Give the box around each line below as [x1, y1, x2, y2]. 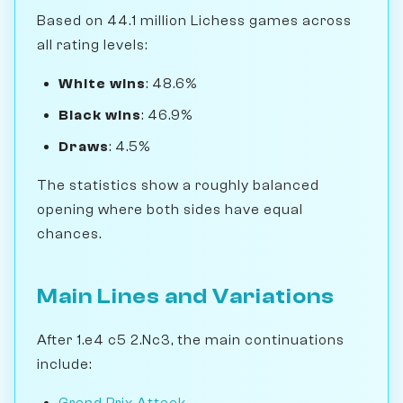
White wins [58, 75, 146, 92]
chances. [37, 225, 102, 242]
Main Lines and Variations [37, 283, 335, 309]
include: [37, 355, 92, 372]
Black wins [58, 106, 141, 123]
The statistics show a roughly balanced [37, 176, 319, 193]
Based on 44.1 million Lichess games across [37, 12, 352, 29]
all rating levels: [37, 36, 148, 53]
